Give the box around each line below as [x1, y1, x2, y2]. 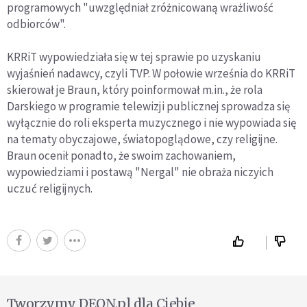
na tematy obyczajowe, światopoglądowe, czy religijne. [7, 131, 278, 147]
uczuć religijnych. [7, 180, 93, 196]
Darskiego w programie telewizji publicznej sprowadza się [7, 98, 290, 114]
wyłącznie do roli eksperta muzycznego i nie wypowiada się [7, 114, 296, 130]
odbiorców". [7, 16, 66, 32]
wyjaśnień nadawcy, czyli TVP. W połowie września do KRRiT [7, 65, 295, 81]
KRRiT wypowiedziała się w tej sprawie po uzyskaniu [7, 49, 261, 64]
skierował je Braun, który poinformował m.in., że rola [7, 82, 262, 97]
